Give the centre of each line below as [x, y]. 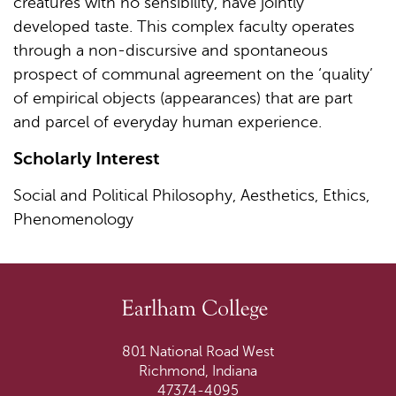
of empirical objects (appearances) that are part [183, 98]
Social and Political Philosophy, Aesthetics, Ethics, [191, 195]
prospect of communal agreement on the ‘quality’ [193, 74]
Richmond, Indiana [198, 371]
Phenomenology [73, 219]
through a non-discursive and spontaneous [171, 50]
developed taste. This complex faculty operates [184, 27]
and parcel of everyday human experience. [168, 122]
